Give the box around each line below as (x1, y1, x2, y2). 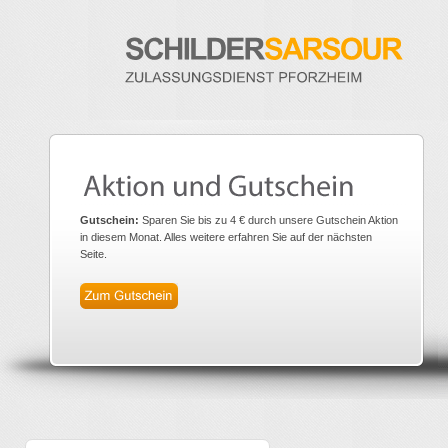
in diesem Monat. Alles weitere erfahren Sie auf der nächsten (80, 231, 372, 243)
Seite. (80, 248, 107, 260)
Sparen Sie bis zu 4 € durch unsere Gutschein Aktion (139, 214, 398, 226)
